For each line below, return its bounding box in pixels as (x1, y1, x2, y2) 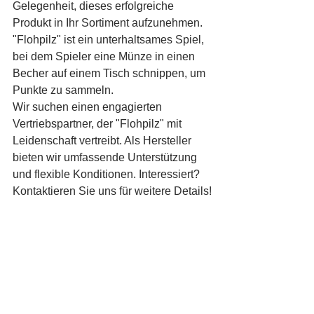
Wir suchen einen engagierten (13, 101, 165, 113)
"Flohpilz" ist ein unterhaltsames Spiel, (13, 34, 207, 46)
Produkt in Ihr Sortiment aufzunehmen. (13, 17, 205, 29)
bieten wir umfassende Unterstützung (13, 151, 200, 163)
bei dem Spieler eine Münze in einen (13, 50, 198, 62)
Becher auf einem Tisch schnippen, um (13, 67, 208, 79)
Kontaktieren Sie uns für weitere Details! (13, 185, 212, 197)
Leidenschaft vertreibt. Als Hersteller (13, 135, 194, 146)
